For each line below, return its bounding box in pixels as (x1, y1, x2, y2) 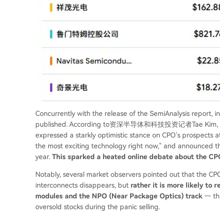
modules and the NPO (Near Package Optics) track (35, 192, 202, 200)
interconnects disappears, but (35, 181, 131, 190)
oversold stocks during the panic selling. (35, 203, 160, 211)
